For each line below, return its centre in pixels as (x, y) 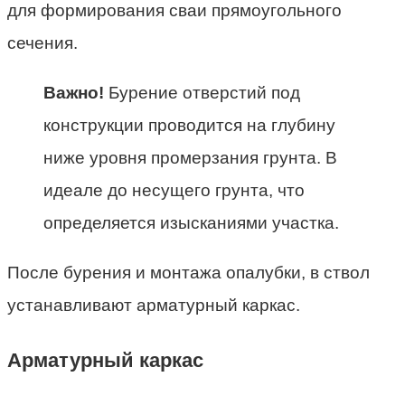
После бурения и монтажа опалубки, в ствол (188, 273)
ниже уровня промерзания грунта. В (190, 158)
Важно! (74, 93)
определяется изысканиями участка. (191, 223)
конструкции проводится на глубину (189, 126)
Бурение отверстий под (202, 93)
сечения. (42, 43)
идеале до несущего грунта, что (174, 191)
